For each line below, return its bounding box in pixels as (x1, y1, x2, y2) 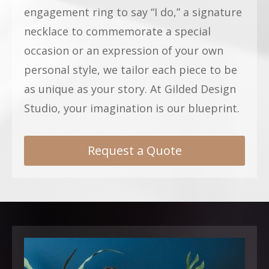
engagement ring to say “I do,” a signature (24, 4, 242, 19)
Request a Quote (87, 142, 182, 159)
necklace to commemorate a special (24, 23, 211, 38)
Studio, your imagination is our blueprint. (24, 100, 240, 115)
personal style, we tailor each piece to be (24, 62, 237, 77)
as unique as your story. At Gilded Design (24, 81, 236, 96)
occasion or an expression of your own (24, 43, 223, 58)
